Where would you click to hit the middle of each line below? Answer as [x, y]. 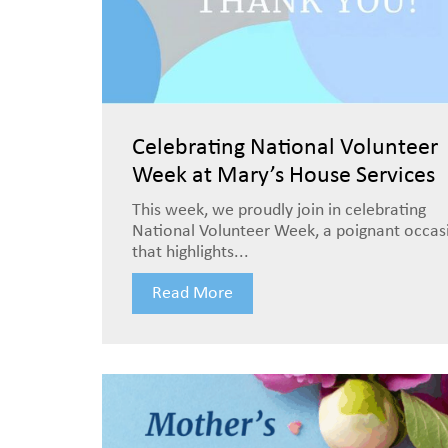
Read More [192, 293]
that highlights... [190, 252]
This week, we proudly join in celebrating [279, 210]
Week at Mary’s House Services [283, 176]
